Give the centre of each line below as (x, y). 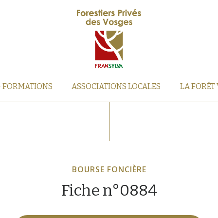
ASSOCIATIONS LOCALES (116, 86)
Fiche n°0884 (109, 190)
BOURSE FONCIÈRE (109, 169)
